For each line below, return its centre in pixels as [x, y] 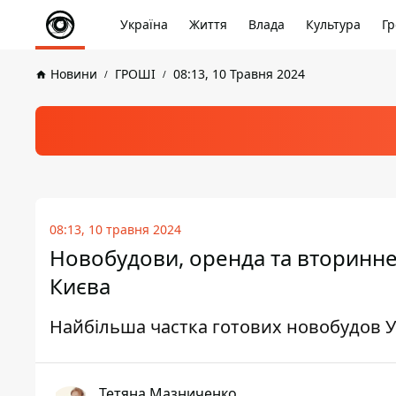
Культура [333, 24]
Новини [74, 74]
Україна [144, 24]
